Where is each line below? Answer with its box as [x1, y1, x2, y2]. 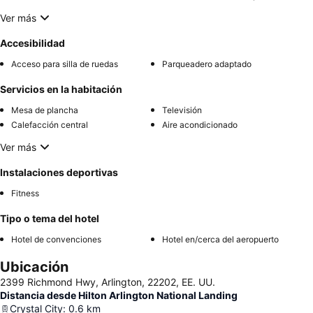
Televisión [162, 105, 202, 116]
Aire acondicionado [162, 119, 238, 131]
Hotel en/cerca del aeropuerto [162, 234, 279, 245]
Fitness [11, 188, 39, 199]
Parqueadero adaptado [162, 59, 252, 70]
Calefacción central [11, 119, 88, 131]
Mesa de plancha [11, 105, 78, 116]
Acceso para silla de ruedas [11, 59, 118, 70]
